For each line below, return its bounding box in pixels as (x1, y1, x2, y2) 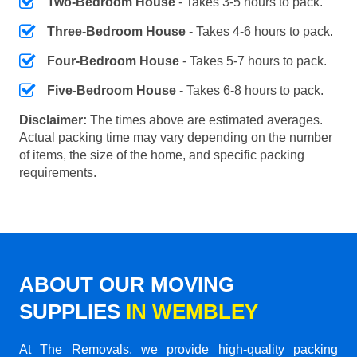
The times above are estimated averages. (87, 112, 323, 127)
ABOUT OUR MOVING (19, 272, 234, 296)
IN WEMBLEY (126, 299, 258, 324)
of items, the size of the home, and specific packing (19, 147, 304, 162)
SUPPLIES (19, 299, 126, 324)
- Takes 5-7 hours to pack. (179, 53, 327, 68)
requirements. (19, 165, 96, 179)
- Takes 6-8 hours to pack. (176, 83, 324, 97)
